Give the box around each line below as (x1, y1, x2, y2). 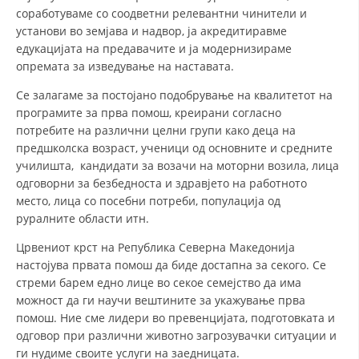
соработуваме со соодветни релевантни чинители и (16, 6, 307, 21)
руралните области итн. (16, 211, 149, 226)
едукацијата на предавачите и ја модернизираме (16, 41, 292, 56)
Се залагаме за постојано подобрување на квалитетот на (16, 87, 336, 103)
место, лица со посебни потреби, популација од (16, 193, 280, 208)
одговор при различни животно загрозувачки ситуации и (16, 328, 337, 343)
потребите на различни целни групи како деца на (16, 123, 296, 138)
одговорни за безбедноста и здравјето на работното (16, 175, 307, 191)
